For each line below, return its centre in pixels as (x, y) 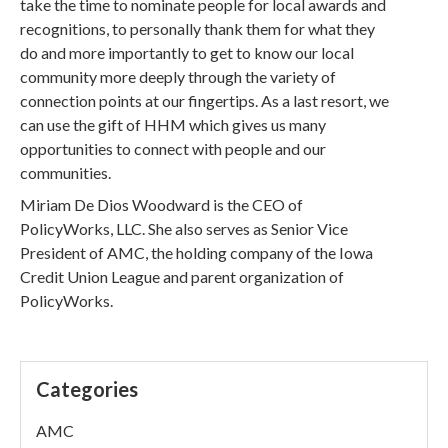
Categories (87, 389)
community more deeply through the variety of (178, 76)
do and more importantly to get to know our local (187, 52)
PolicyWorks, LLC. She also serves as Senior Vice (184, 228)
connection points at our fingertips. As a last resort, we (205, 100)
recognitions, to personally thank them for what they (198, 28)
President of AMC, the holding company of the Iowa (197, 252)
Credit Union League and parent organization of (182, 276)
